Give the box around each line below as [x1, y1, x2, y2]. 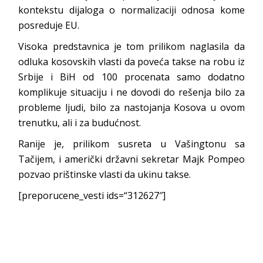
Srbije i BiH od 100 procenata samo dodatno [18, 70, 245, 83]
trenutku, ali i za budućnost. [18, 116, 141, 129]
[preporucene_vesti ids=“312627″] [18, 188, 166, 202]
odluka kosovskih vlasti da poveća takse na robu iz [18, 55, 245, 68]
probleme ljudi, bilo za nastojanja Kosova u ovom [18, 100, 245, 114]
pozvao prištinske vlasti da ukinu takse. [18, 167, 191, 181]
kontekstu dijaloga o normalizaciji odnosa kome [18, 3, 245, 16]
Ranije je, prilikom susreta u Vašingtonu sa [18, 137, 245, 150]
